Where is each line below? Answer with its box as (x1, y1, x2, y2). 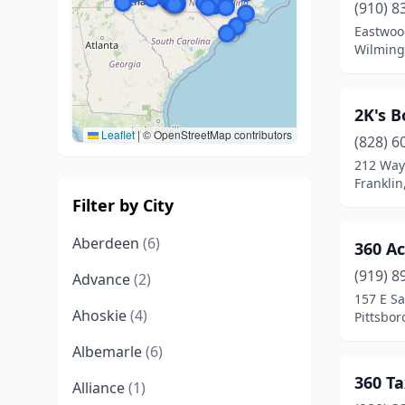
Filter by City (72, 194, 174, 216)
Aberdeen (72, 233, 143, 253)
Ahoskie (72, 306, 130, 325)
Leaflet (99, 127, 135, 142)
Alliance (72, 378, 128, 398)
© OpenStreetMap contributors (140, 127, 292, 142)
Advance (72, 269, 134, 289)
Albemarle (72, 342, 146, 362)
